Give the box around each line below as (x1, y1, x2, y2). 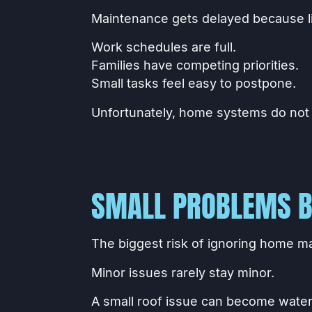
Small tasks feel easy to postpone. (91, 76, 296, 91)
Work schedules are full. (91, 40, 236, 55)
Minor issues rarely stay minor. (91, 265, 274, 280)
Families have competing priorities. (91, 58, 299, 73)
